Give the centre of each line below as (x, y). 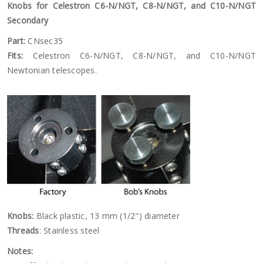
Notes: (20, 251)
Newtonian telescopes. (52, 70)
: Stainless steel (69, 230)
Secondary (28, 20)
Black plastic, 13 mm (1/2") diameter (107, 216)
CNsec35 (44, 41)
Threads (23, 230)
